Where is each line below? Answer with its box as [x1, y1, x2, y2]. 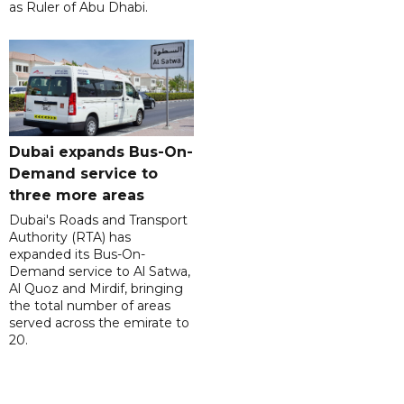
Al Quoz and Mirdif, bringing [9, 280, 183, 297]
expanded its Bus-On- [9, 245, 145, 262]
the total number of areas [9, 297, 170, 314]
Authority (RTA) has [9, 228, 131, 245]
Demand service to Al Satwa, [9, 262, 190, 280]
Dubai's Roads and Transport [9, 211, 188, 228]
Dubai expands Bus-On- [9, 142, 193, 161]
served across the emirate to [9, 314, 189, 331]
